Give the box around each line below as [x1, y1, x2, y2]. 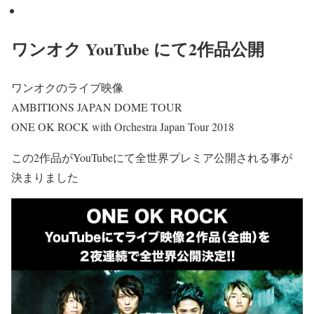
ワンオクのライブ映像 [11, 79, 123, 95]
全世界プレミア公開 [135, 149, 236, 165]
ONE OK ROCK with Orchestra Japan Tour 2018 [11, 118, 234, 134]
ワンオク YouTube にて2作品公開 [11, 36, 264, 61]
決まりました [11, 169, 78, 184]
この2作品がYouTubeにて [11, 149, 135, 165]
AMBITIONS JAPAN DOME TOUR [11, 99, 182, 114]
